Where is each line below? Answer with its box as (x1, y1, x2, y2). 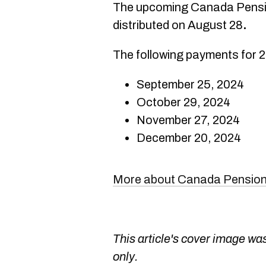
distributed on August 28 (113, 18, 243, 31)
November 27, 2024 (137, 113, 240, 126)
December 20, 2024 (137, 131, 241, 144)
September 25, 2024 (137, 78, 244, 91)
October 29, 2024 (137, 96, 230, 109)
